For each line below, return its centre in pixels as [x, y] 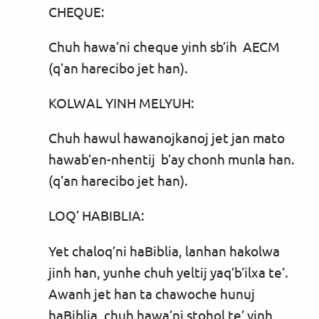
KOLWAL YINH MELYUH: [121, 103]
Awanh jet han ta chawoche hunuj [152, 293]
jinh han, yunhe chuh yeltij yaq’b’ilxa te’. [168, 272]
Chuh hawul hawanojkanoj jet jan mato [167, 138]
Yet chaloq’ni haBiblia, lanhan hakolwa [164, 250]
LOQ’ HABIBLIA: [96, 215]
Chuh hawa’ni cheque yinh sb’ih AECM [164, 46]
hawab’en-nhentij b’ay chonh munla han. [172, 159]
